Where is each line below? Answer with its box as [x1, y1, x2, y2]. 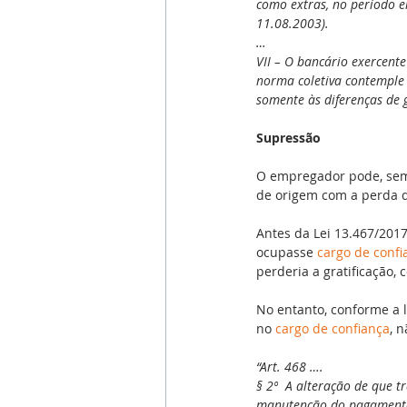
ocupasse [256, 243, 317, 261]
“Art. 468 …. [256, 357, 323, 375]
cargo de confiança [275, 319, 390, 337]
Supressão [256, 128, 321, 146]
